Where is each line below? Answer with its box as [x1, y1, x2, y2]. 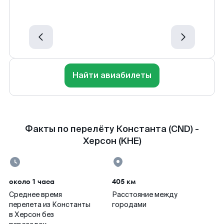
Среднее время [9, 190, 62, 199]
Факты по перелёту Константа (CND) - [25, 123, 199, 135]
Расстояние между [112, 190, 177, 199]
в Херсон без [9, 210, 54, 219]
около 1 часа [9, 176, 54, 186]
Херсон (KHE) [82, 135, 141, 147]
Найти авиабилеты [72, 70, 151, 80]
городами [112, 200, 146, 209]
